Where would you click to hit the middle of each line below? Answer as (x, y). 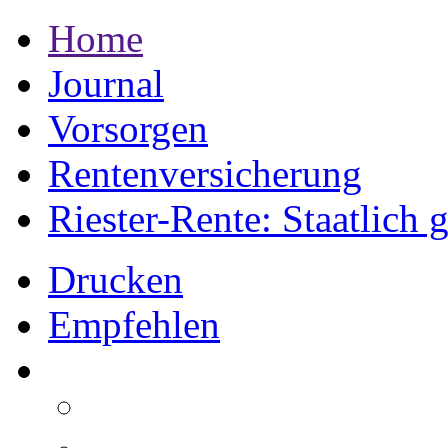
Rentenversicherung (205, 173)
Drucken (115, 279)
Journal (106, 83)
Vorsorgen (128, 128)
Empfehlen (134, 324)
